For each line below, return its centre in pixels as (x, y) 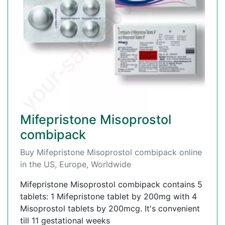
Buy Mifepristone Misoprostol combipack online (111, 152)
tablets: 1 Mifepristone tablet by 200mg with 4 (108, 197)
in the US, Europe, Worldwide (76, 164)
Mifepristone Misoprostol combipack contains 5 (111, 185)
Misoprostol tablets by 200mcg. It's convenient (110, 209)
